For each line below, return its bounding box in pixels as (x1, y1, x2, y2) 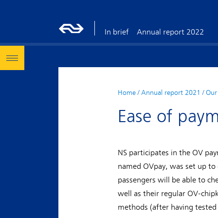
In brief (105, 28, 129, 36)
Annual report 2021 (141, 89, 200, 96)
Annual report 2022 (137, 28, 204, 36)
